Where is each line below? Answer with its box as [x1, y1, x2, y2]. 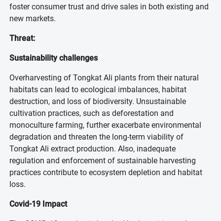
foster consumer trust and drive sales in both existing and [9, 2, 209, 11]
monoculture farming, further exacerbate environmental [9, 120, 201, 130]
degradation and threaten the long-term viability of [9, 132, 184, 142]
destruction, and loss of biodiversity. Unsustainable [9, 97, 186, 106]
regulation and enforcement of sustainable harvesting [9, 156, 196, 165]
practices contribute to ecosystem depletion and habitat [9, 168, 202, 177]
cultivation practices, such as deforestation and [9, 109, 174, 118]
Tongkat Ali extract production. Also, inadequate [9, 144, 176, 153]
